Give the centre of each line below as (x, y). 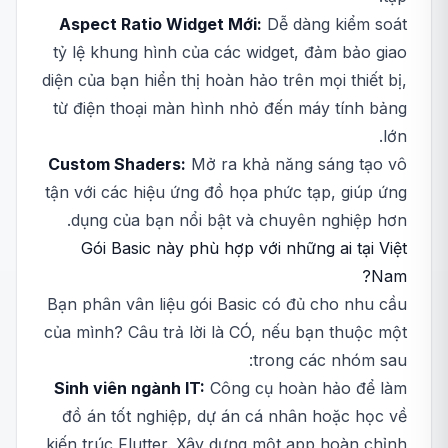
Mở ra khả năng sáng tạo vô (296, 164)
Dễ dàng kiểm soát (334, 24)
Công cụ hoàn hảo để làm (306, 388)
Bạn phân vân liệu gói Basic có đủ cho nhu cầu (227, 304)
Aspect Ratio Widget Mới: (160, 24)
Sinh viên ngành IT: (129, 388)
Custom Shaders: (117, 164)
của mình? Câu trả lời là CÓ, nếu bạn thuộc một (225, 332)
